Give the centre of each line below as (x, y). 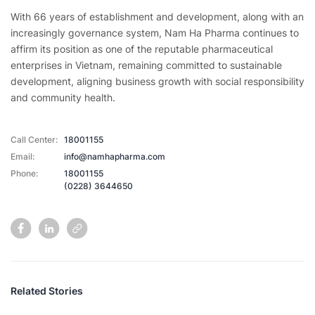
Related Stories (47, 291)
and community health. (63, 98)
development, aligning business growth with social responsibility (157, 82)
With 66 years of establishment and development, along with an (157, 17)
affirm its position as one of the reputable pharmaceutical (142, 49)
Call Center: (34, 140)
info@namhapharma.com (115, 157)
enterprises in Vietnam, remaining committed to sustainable (146, 65)
